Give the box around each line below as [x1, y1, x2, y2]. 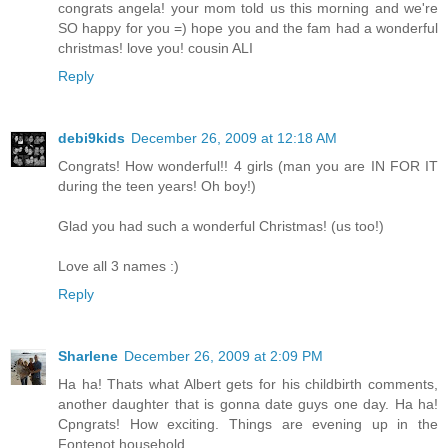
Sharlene [58, 348, 118, 365]
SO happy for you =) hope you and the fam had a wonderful [58, 20, 438, 37]
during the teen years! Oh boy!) [58, 178, 256, 195]
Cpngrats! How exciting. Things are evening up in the [58, 416, 438, 433]
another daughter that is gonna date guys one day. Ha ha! [58, 396, 438, 413]
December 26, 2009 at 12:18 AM [131, 130, 337, 147]
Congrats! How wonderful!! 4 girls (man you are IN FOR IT [58, 158, 438, 175]
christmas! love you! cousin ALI [58, 40, 253, 57]
